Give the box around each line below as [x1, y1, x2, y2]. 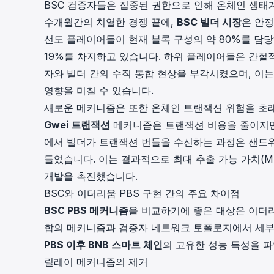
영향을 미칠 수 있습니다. [44, 84, 154, 97]
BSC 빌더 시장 [177, 16, 242, 28]
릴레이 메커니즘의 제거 [44, 256, 148, 268]
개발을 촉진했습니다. [44, 170, 138, 182]
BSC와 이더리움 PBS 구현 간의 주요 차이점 [44, 187, 240, 199]
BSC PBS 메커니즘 [44, 204, 128, 217]
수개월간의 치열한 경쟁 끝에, [44, 16, 177, 28]
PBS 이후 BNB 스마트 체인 [44, 239, 163, 251]
